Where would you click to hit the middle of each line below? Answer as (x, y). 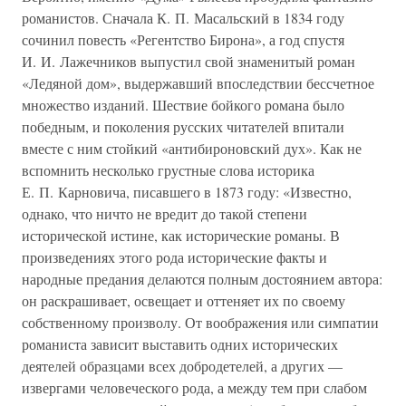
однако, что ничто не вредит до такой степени (164, 213)
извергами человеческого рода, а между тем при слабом (194, 387)
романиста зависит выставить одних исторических (180, 344)
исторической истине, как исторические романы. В (181, 235)
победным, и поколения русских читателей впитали (183, 126)
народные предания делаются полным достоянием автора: (202, 279)
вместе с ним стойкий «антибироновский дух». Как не (192, 148)
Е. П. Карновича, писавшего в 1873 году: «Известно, (187, 192)
